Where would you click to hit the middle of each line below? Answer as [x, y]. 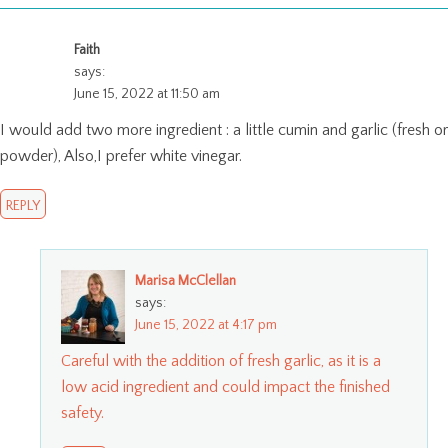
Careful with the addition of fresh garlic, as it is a [221, 360]
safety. [82, 412]
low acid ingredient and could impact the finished [225, 386]
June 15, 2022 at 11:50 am [147, 93]
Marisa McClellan [185, 280]
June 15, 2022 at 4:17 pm [206, 324]
